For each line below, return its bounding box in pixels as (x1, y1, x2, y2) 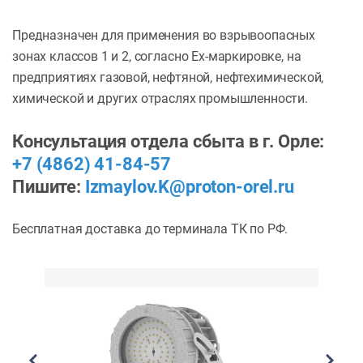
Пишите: (12, 177, 85, 198)
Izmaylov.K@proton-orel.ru (84, 177, 294, 198)
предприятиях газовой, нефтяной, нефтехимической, (12, 70, 324, 86)
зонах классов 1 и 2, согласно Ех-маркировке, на (12, 49, 301, 65)
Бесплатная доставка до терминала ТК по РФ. (12, 221, 288, 237)
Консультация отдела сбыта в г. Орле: (12, 131, 325, 152)
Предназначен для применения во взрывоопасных (12, 28, 315, 44)
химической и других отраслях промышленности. (12, 91, 308, 107)
